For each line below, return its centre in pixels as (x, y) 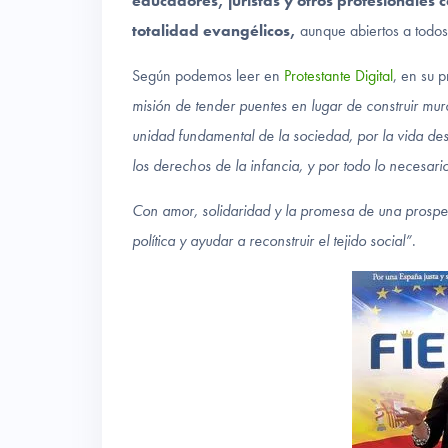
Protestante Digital (338, 76)
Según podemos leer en (208, 76)
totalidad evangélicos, (214, 31)
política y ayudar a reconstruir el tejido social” (272, 241)
